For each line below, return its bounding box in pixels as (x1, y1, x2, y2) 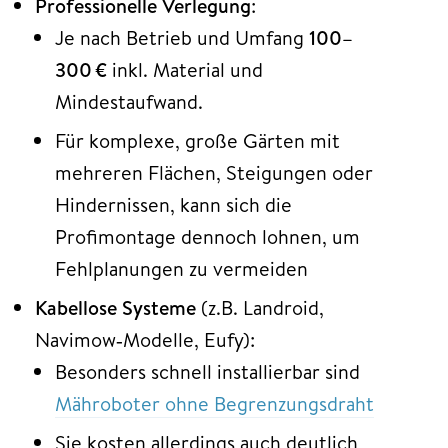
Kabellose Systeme (35, 293, 196, 321)
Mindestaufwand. (55, 87, 203, 115)
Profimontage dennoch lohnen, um (55, 222, 360, 250)
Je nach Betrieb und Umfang (55, 23, 309, 51)
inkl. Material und (107, 55, 263, 83)
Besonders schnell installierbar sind (55, 357, 360, 385)
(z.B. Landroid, (196, 293, 324, 321)
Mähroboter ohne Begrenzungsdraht (55, 389, 374, 417)
